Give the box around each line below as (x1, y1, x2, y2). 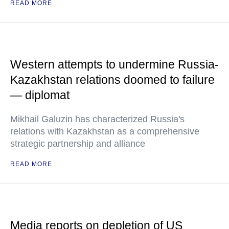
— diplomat (10, 88, 70, 102)
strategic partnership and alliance (10, 139, 145, 149)
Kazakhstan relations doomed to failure (10, 73, 215, 86)
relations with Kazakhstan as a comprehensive (10, 126, 199, 136)
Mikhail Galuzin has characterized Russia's (10, 114, 185, 124)
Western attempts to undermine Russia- (10, 58, 219, 71)
